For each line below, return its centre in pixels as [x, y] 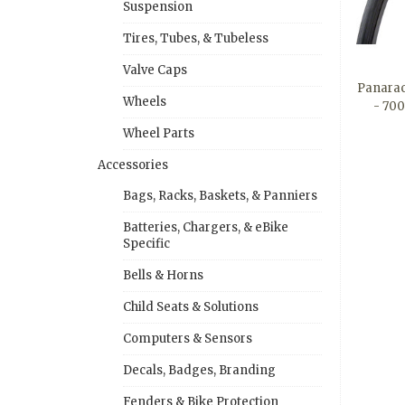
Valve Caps [155, 70]
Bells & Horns [163, 275]
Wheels [145, 101]
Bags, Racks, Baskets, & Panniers [220, 195]
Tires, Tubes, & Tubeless [196, 38]
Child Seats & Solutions [191, 306]
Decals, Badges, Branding [199, 370]
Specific [146, 243]
